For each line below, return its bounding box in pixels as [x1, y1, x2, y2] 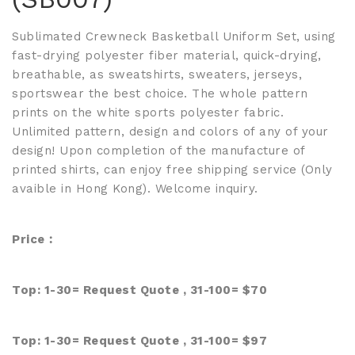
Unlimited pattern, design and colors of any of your [12, 124, 329, 139]
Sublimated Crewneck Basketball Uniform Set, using [12, 29, 336, 44]
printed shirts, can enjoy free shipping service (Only [12, 162, 333, 177]
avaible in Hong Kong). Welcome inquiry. [12, 181, 258, 196]
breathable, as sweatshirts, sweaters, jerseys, [12, 67, 302, 82]
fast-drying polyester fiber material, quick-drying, [12, 48, 322, 63]
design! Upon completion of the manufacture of [12, 143, 305, 158]
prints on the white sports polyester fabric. [12, 105, 284, 120]
